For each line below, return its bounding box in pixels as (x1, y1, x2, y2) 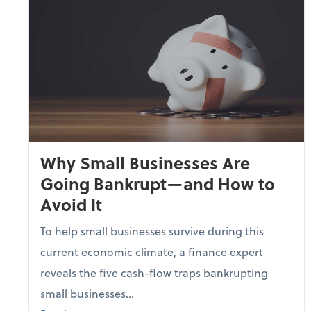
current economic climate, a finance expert (40, 243, 263, 260)
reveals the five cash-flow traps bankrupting (40, 264, 268, 280)
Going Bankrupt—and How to (40, 171, 275, 196)
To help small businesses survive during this (40, 222, 264, 239)
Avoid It (40, 192, 102, 217)
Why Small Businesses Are (40, 150, 250, 175)
